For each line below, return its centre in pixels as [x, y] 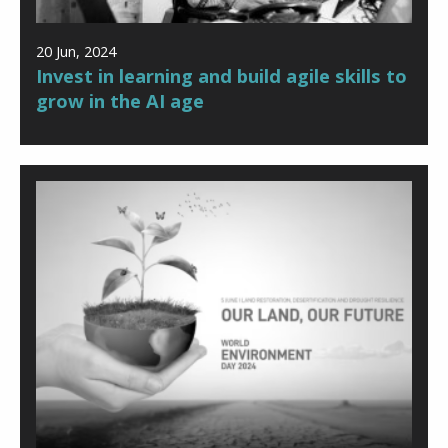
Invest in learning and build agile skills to [221, 76]
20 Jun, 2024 [76, 52]
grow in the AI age [120, 101]
